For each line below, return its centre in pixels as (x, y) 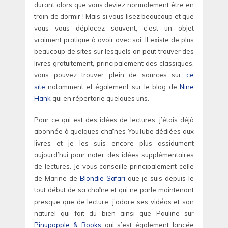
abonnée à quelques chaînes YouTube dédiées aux (114, 132)
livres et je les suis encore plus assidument (114, 143)
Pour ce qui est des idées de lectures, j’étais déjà (114, 120)
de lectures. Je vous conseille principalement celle (114, 167)
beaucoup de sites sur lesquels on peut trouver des (114, 51)
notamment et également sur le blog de (112, 86)
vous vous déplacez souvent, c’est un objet (114, 28)
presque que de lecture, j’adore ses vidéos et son (114, 202)
